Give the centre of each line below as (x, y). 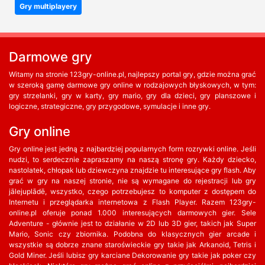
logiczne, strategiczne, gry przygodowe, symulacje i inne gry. (110, 106)
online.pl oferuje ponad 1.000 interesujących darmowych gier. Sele (132, 213)
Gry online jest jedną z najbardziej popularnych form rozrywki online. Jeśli (132, 149)
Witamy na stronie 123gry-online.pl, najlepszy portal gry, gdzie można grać (132, 74)
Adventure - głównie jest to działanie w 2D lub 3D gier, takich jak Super (132, 223)
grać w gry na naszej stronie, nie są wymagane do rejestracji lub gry (132, 181)
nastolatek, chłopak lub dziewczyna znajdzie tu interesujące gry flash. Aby (132, 170)
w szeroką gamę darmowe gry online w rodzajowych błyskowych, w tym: (132, 85)
